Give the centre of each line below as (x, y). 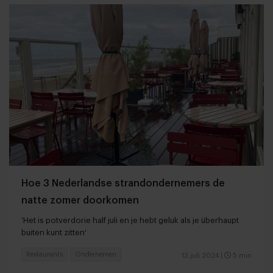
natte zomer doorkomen (80, 200)
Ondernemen (96, 254)
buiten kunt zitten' (54, 232)
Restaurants (44, 254)
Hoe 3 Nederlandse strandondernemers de (123, 183)
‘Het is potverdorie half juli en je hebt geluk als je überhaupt (130, 220)
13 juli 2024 (200, 255)
